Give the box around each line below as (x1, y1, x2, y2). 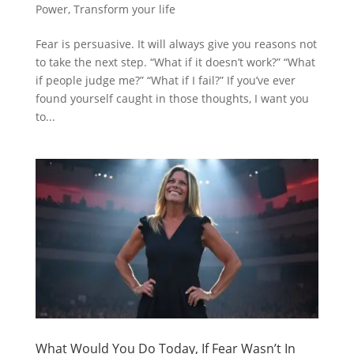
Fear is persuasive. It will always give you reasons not (35, 36, 317, 52)
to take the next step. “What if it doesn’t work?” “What (35, 55, 315, 70)
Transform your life (73, 2, 175, 17)
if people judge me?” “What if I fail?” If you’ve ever (35, 73, 296, 88)
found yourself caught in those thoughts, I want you (35, 91, 309, 107)
